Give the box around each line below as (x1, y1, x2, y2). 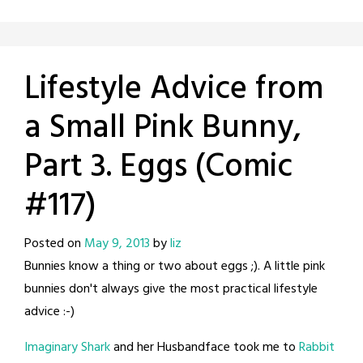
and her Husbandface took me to (110, 336, 299, 358)
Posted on (24, 233, 84, 254)
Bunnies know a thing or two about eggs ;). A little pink (24, 255, 325, 277)
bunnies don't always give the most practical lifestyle (24, 278, 318, 300)
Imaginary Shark (24, 336, 110, 358)
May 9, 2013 (84, 233, 150, 254)
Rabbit (299, 336, 335, 358)
